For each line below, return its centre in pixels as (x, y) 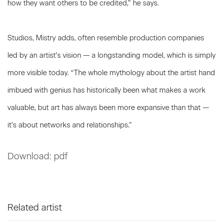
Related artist (35, 208)
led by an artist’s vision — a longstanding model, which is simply (111, 55)
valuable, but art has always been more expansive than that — (108, 108)
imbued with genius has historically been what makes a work (107, 90)
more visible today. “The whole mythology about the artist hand (111, 73)
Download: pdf (38, 156)
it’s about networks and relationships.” (70, 125)
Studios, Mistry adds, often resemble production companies (106, 38)
